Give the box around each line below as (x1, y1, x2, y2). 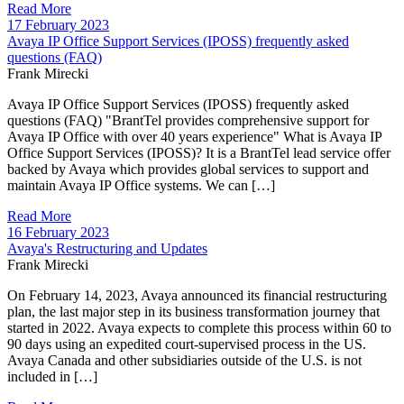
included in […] (7, 368, 97, 384)
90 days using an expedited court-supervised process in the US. (7, 335, 366, 352)
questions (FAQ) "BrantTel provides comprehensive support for (7, 112, 369, 128)
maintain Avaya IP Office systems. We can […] (7, 177, 275, 193)
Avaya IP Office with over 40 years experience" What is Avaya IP (7, 128, 381, 144)
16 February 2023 (7, 224, 109, 240)
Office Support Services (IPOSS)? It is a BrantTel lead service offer (7, 144, 390, 161)
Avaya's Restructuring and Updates (7, 240, 207, 256)
